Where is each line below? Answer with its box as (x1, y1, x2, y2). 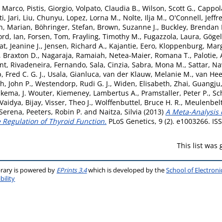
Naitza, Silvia (99, 107, 142, 116)
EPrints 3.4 (56, 166, 87, 174)
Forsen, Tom (28, 32, 68, 41)
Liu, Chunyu (23, 13, 62, 22)
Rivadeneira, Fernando (10, 60, 86, 69)
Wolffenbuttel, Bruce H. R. (95, 98, 181, 107)
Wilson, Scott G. (142, 3, 194, 13)
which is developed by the (87, 166, 166, 174)
